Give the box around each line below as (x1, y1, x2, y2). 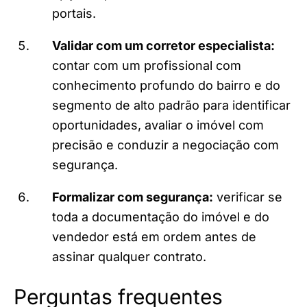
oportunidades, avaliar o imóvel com (52, 118, 264, 133)
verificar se (213, 190, 282, 205)
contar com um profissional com (52, 58, 241, 73)
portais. (52, 6, 96, 21)
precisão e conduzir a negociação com (52, 138, 279, 153)
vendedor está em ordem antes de (52, 230, 256, 245)
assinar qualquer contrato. (52, 249, 206, 265)
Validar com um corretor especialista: (52, 38, 275, 53)
